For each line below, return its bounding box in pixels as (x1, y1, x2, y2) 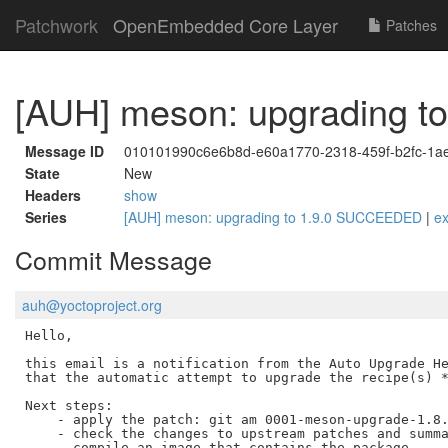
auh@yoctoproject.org (22, 295, 162, 316)
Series (25, 207, 67, 227)
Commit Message (15, 241, 212, 277)
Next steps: (24, 397, 113, 413)
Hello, (24, 327, 73, 343)
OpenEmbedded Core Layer (113, 12, 338, 38)
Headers (25, 185, 81, 205)
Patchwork (15, 12, 98, 38)
